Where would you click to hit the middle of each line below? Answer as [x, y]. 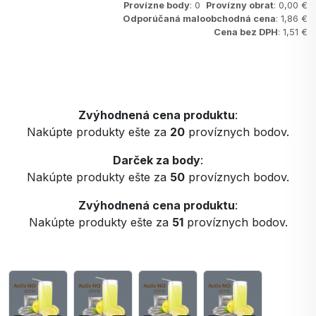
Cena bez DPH [246, 32]
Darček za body [157, 160]
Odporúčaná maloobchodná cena [199, 19]
